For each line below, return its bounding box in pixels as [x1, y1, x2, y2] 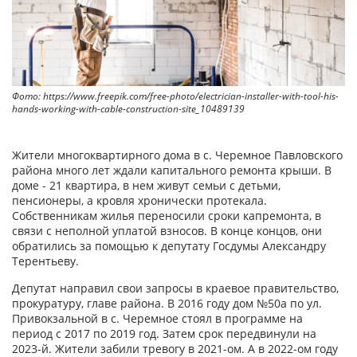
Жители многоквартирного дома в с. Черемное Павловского [12, 147, 343, 163]
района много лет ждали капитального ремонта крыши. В [12, 163, 331, 178]
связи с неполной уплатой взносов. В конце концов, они [12, 223, 322, 239]
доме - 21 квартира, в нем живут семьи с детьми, [12, 178, 280, 194]
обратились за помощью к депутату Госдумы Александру [12, 238, 326, 254]
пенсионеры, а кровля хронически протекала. [12, 193, 267, 209]
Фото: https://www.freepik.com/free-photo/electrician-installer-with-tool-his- [12, 89, 339, 104]
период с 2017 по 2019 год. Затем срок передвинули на [12, 326, 316, 342]
